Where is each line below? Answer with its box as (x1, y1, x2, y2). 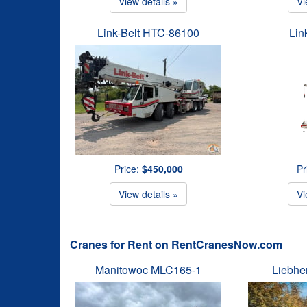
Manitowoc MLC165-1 (95, 262, 202, 278)
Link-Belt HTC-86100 (97, 25, 200, 40)
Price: (114, 162, 142, 175)
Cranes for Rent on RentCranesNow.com (70, 236, 282, 252)
